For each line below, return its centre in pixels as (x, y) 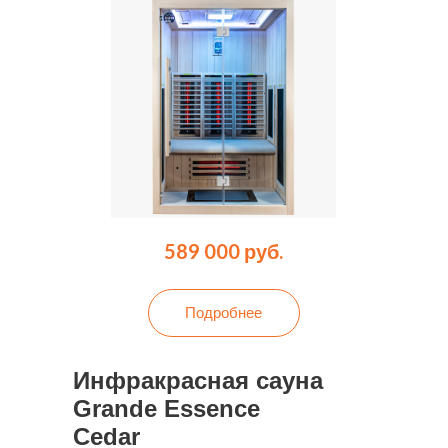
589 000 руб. (224, 250)
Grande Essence (167, 408)
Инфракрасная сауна (198, 380)
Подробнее (224, 311)
